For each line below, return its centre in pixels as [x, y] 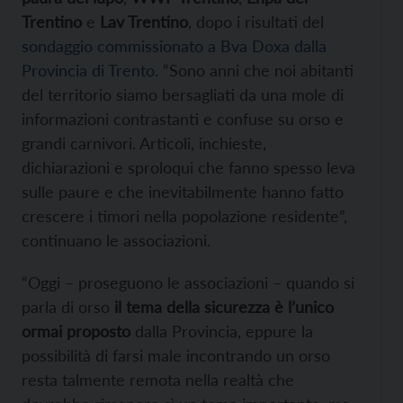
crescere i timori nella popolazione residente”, [184, 216]
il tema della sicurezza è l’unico [222, 307]
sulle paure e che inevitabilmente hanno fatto [183, 192]
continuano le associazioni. [116, 241]
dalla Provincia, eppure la [222, 331]
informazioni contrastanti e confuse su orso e [183, 119]
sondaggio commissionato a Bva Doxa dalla [174, 46]
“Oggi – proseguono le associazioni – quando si [188, 283]
